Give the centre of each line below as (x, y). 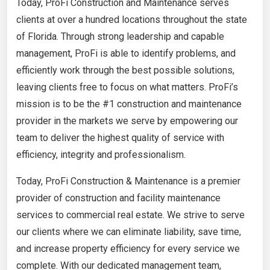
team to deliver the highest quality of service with (120, 137)
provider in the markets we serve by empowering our (127, 121)
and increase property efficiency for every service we (128, 248)
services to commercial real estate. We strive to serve (130, 215)
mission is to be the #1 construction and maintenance (129, 104)
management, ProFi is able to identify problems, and (126, 53)
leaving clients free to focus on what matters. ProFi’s (127, 87)
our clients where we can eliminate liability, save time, (129, 231)
